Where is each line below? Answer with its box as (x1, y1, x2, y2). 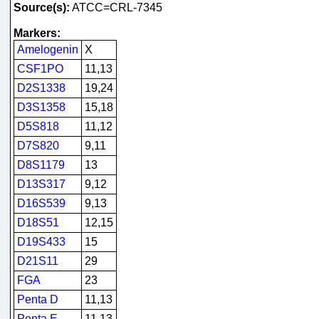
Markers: (13, 27, 61, 39)
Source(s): (13, 1, 70, 14)
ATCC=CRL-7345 (69, 1, 162, 14)
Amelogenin (16, 43, 78, 56)
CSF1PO (16, 63, 63, 75)
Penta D (16, 293, 58, 305)
